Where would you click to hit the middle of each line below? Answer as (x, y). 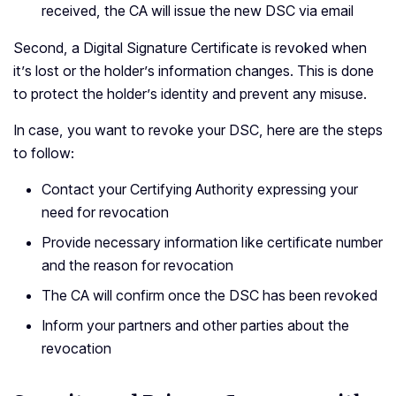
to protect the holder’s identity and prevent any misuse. (192, 94)
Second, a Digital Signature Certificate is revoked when (190, 48)
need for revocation (105, 213)
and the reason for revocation (137, 266)
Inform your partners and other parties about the (195, 326)
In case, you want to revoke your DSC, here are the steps (198, 130)
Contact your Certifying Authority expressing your (200, 190)
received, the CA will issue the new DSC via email (198, 11)
